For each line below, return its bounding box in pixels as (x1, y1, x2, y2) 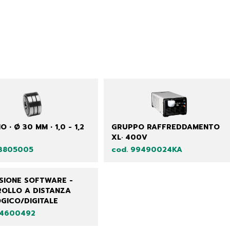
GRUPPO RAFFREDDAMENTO (111, 122, 220, 132)
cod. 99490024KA (111, 144, 182, 155)
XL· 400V (111, 132, 147, 143)
